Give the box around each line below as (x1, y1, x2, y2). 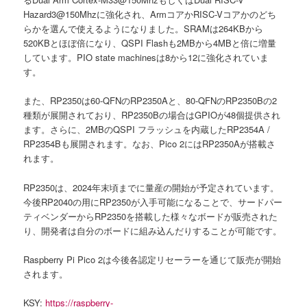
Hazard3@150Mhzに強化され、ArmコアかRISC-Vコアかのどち (23, 8, 277, 21)
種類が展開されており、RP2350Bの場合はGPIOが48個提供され (23, 108, 281, 122)
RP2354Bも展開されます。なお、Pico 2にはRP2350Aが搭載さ (23, 137, 276, 151)
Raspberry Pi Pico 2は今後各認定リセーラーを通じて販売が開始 (23, 252, 282, 266)
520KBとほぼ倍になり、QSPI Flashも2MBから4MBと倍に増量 (23, 36, 277, 50)
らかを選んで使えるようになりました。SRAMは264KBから (23, 22, 264, 36)
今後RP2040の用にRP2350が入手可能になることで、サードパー (23, 195, 283, 208)
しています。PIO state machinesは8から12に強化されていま (23, 51, 269, 64)
